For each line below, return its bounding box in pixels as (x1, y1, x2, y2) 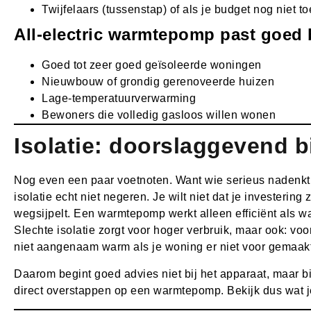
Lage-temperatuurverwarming (42, 92, 196, 105)
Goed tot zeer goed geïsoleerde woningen (42, 59, 262, 72)
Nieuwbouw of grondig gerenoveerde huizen (42, 76, 274, 88)
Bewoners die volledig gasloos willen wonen (42, 109, 276, 121)
